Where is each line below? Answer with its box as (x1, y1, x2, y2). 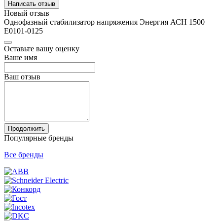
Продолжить (8, 124, 45, 132)
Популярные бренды (4, 133, 74, 142)
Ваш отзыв (4, 72, 40, 81)
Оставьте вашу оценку (4, 44, 79, 53)
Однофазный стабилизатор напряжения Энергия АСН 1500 (4, 17, 205, 26)
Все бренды (4, 150, 43, 159)
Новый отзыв (4, 8, 49, 17)
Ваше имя (4, 53, 37, 62)
